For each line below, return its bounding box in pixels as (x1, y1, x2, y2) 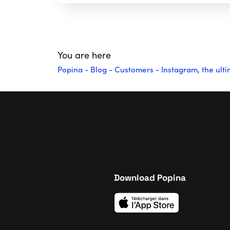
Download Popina (114, 172, 186, 184)
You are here (57, 48, 113, 61)
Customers (114, 63, 154, 74)
